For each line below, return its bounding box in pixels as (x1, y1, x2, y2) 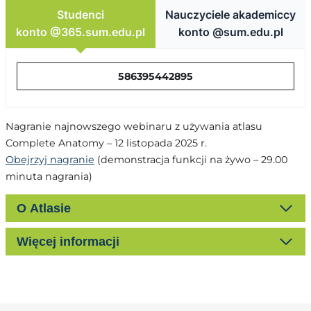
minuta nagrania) (6, 169, 92, 183)
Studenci (57, 8, 104, 22)
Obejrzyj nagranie (6, 153, 94, 166)
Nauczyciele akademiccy (165, 8, 296, 22)
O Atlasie (17, 201, 71, 216)
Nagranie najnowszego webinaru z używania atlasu (6, 119, 262, 133)
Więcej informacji (17, 235, 119, 249)
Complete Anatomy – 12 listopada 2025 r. (6, 136, 207, 149)
